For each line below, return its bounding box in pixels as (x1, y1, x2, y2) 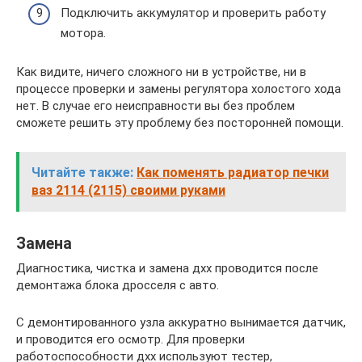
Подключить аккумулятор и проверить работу (61, 5, 326, 20)
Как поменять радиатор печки (137, 164, 329, 180)
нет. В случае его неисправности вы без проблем (16, 98, 295, 113)
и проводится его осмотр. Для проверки (16, 331, 245, 347)
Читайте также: (32, 164, 133, 180)
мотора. (61, 25, 106, 40)
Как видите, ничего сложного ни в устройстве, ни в (16, 64, 306, 79)
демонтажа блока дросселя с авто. (16, 277, 219, 293)
